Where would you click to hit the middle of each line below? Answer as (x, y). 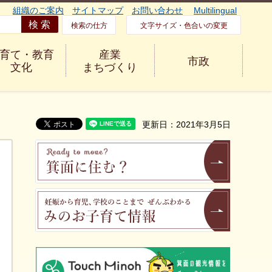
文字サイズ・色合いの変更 (184, 25)
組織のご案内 (38, 10)
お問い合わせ (157, 10)
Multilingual (215, 10)
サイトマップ (98, 10)
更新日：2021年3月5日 (186, 124)
